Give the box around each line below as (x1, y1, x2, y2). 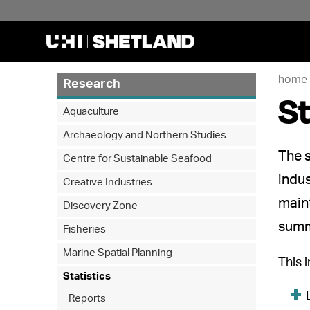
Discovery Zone (63, 201, 138, 211)
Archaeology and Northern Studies (63, 130, 227, 140)
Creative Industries (63, 177, 153, 188)
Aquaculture (63, 107, 120, 117)
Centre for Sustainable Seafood (63, 154, 212, 164)
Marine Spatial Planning (63, 248, 173, 258)
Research (63, 78, 121, 91)
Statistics (63, 271, 111, 282)
